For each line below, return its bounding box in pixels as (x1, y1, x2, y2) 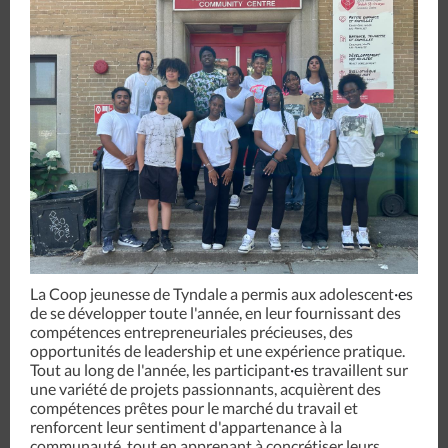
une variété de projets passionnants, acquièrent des (30, 379, 381, 398)
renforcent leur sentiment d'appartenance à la (30, 417, 342, 436)
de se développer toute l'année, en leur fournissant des (30, 303, 401, 322)
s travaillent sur (302, 360, 408, 379)
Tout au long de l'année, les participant (30, 360, 290, 379)
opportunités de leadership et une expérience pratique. (30, 341, 405, 360)
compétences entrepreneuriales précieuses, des (30, 322, 353, 341)
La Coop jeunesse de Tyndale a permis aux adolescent (30, 284, 394, 303)
